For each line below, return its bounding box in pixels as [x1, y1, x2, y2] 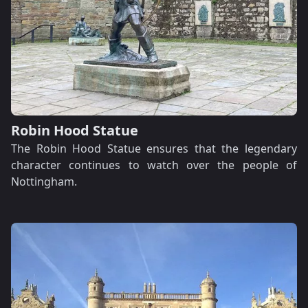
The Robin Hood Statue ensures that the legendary [11, 141, 297, 156]
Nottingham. [11, 174, 77, 189]
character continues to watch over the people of [11, 157, 297, 173]
